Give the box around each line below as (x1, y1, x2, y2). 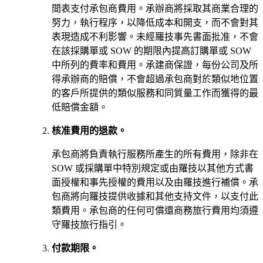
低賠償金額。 (52, 102, 108, 112)
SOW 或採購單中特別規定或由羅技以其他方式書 (52, 163, 254, 173)
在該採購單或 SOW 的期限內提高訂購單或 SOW (52, 45, 251, 56)
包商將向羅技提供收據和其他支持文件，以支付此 (52, 191, 258, 201)
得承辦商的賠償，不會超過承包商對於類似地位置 (52, 73, 258, 84)
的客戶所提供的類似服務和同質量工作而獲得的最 (52, 87, 258, 98)
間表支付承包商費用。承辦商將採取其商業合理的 (52, 3, 258, 14)
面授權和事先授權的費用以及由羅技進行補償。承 (52, 177, 258, 187)
